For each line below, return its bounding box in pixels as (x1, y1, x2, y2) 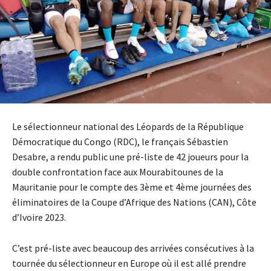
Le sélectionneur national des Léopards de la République (12, 120, 244, 132)
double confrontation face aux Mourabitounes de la (12, 165, 223, 178)
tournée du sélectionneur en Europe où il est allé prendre (12, 256, 246, 269)
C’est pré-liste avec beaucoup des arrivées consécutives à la (12, 241, 254, 254)
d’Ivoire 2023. (12, 211, 66, 223)
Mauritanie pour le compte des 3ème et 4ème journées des (12, 180, 252, 193)
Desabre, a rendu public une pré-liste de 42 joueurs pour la (12, 150, 249, 163)
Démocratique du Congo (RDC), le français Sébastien (12, 135, 228, 148)
